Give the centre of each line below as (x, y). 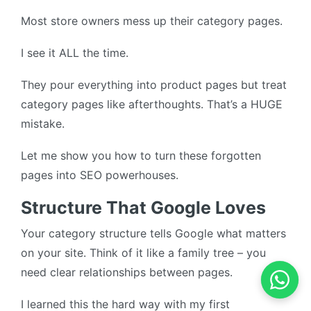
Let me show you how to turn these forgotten (141, 156)
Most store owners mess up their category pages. (152, 21)
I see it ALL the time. (75, 53)
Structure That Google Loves (143, 208)
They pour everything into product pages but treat (154, 85)
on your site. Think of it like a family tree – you (143, 253)
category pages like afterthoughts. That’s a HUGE (152, 104)
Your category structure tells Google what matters (153, 234)
